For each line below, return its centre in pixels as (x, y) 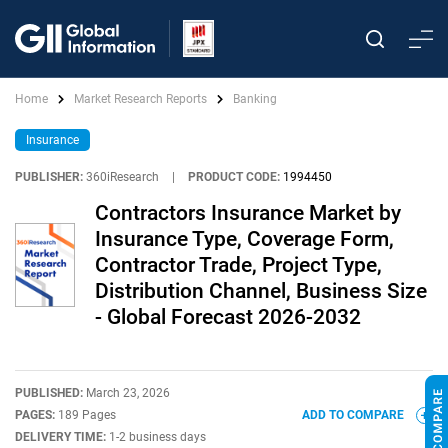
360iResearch (122, 177)
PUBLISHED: (50, 393)
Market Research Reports (140, 99)
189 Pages (87, 415)
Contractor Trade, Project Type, (238, 265)
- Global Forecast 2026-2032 (228, 317)
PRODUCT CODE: (234, 177)
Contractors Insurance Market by (248, 213)
